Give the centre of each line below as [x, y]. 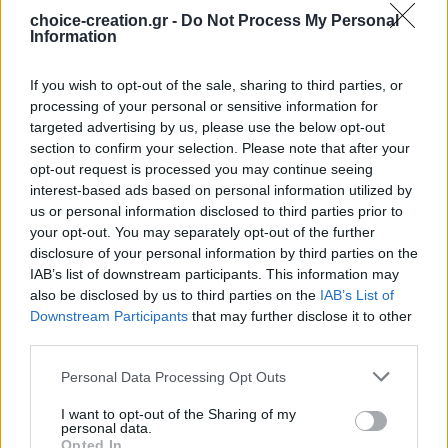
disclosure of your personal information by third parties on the [224, 253]
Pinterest [224, 108]
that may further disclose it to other [300, 316]
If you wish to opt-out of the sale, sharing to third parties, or [216, 85]
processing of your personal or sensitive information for [204, 106]
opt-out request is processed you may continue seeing [201, 169]
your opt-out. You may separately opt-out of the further [202, 232]
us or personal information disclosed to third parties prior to [216, 211]
